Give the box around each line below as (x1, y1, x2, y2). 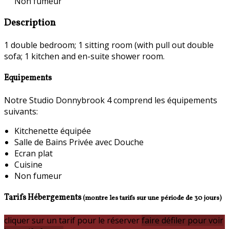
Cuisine (14, 159, 42, 171)
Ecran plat (14, 148, 53, 159)
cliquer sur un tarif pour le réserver (4, 214, 140, 226)
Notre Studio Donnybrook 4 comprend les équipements (4, 95, 217, 106)
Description (4, 16, 56, 30)
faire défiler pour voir (142, 214, 223, 226)
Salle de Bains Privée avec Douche (14, 136, 144, 148)
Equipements (4, 72, 52, 84)
